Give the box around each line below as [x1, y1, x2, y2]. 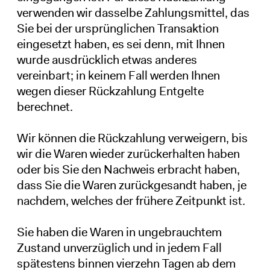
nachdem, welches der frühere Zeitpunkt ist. [16, 192, 245, 209]
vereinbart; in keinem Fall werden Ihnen [16, 67, 220, 83]
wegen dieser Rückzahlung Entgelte [16, 83, 204, 99]
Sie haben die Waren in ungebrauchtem [16, 224, 222, 240]
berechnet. [16, 98, 73, 115]
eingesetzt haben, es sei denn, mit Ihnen [16, 36, 225, 52]
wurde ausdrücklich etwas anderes [16, 51, 197, 67]
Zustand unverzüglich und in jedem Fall [16, 239, 222, 256]
